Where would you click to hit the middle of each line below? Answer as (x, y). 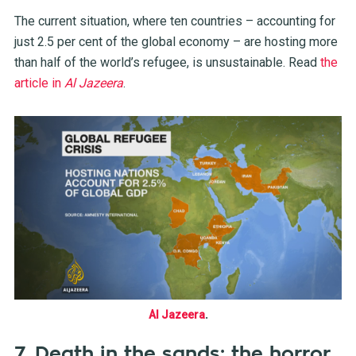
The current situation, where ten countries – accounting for (174, 21)
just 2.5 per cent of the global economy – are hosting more (176, 41)
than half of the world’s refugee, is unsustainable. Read (165, 62)
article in (39, 83)
